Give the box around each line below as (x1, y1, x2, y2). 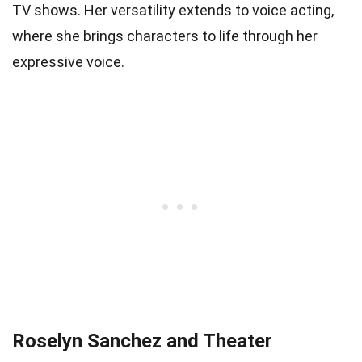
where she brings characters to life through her (12, 27, 318, 45)
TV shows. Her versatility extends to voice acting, (12, 2, 334, 19)
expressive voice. (12, 53, 124, 71)
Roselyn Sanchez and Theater (12, 330, 272, 353)
